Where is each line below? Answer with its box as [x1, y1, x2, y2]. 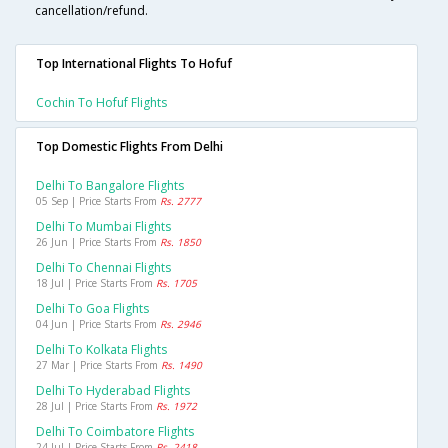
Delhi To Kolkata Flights [36, 341, 167, 359]
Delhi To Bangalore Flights [36, 177, 184, 195]
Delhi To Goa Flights [36, 300, 149, 318]
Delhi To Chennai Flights [36, 259, 171, 277]
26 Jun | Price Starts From [36, 235, 160, 250]
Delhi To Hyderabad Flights [36, 382, 190, 400]
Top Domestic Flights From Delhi [36, 138, 223, 156]
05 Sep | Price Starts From [36, 194, 160, 209]
